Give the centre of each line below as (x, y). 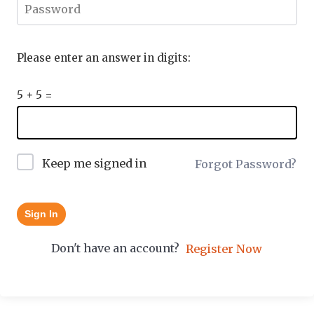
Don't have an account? (118, 248)
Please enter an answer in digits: (104, 58)
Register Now (224, 249)
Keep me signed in (94, 163)
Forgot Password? (246, 164)
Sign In (41, 213)
